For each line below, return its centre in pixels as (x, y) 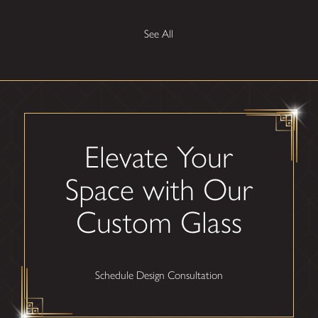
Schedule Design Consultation (159, 275)
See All (159, 34)
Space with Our (159, 190)
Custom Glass (159, 223)
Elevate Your (159, 157)
